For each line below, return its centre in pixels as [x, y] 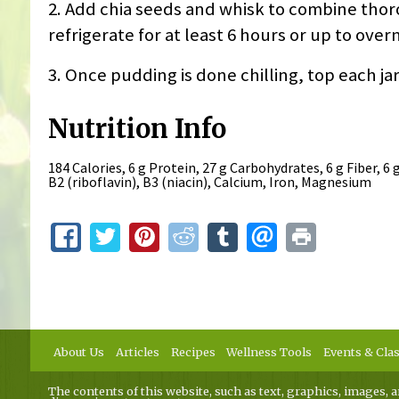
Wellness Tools [269, 352]
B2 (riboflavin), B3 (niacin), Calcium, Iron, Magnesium [209, 182]
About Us [79, 352]
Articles [137, 352]
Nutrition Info [137, 129]
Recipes [193, 352]
